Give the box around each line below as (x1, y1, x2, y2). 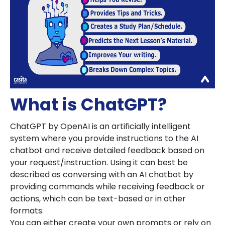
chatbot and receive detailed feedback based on (10, 145, 204, 156)
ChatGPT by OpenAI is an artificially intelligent (10, 121, 191, 132)
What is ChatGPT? (10, 92, 167, 117)
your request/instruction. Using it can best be (10, 157, 188, 168)
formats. (10, 205, 46, 216)
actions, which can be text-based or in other (10, 193, 186, 204)
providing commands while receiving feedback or (10, 181, 205, 192)
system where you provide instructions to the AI (10, 133, 198, 144)
